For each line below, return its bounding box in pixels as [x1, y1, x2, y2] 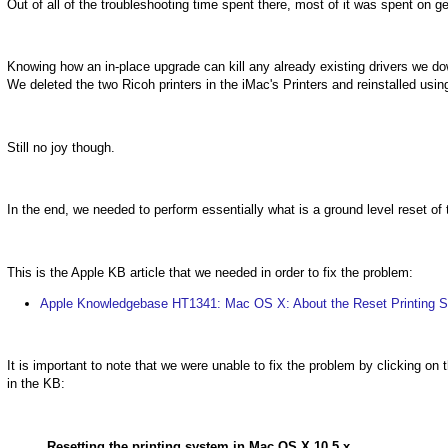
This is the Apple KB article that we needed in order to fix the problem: [7, 264, 413, 280]
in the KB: [7, 376, 65, 392]
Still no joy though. [7, 139, 115, 155]
